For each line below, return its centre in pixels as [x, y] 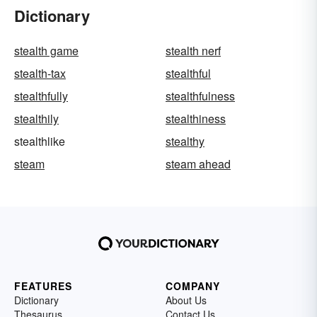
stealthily [36, 119]
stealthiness [196, 119]
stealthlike [40, 142]
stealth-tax [40, 74]
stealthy [185, 142]
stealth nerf [193, 51]
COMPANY [193, 286]
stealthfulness [200, 96]
